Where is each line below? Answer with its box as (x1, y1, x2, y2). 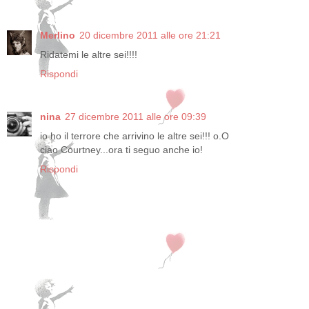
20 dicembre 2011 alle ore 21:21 (79, 29, 221, 41)
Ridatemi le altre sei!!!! (40, 48, 137, 60)
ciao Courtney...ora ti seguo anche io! (40, 143, 203, 155)
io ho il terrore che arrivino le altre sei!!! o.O (40, 130, 229, 141)
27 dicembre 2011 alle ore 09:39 (65, 110, 206, 122)
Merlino (40, 29, 75, 41)
